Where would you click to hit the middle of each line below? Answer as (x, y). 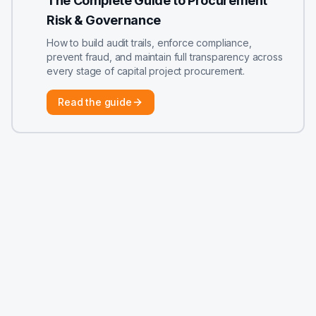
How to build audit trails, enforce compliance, (149, 43)
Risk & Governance (104, 20)
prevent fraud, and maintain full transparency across (165, 57)
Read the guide (95, 102)
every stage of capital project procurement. (146, 71)
